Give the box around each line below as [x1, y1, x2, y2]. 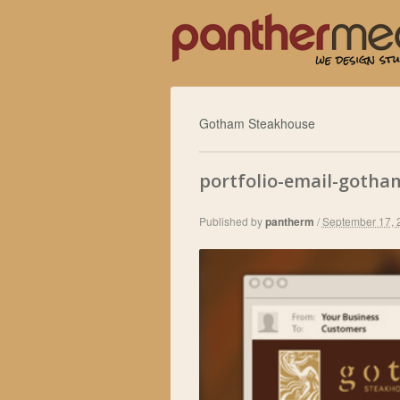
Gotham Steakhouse [198, 114, 315, 133]
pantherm [264, 213, 314, 230]
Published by [198, 213, 262, 229]
